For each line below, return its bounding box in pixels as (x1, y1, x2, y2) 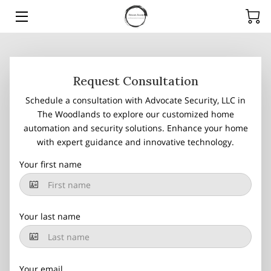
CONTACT (12, 181, 59, 196)
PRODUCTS (12, 96, 65, 111)
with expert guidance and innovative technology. (37, 136, 234, 148)
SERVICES (12, 68, 56, 82)
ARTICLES (12, 153, 57, 168)
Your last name (19, 211, 80, 223)
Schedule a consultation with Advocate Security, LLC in (25, 94, 246, 106)
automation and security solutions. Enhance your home (23, 122, 248, 134)
